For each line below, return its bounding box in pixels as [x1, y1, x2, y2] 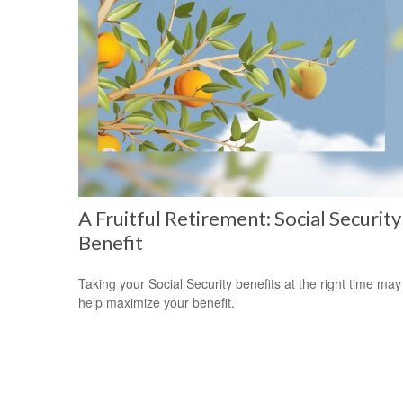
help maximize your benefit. [78, 293, 235, 312]
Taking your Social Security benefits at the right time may [78, 274, 401, 293]
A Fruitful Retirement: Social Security [78, 206, 401, 231]
